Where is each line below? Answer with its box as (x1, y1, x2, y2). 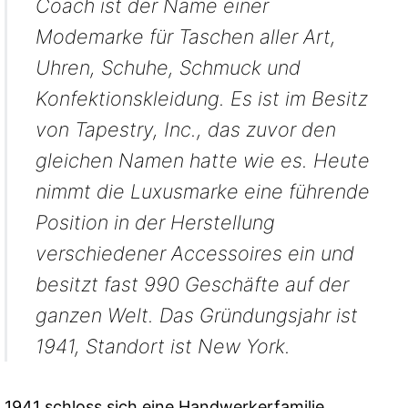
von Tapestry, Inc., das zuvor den (35, 117, 336, 142)
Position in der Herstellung (35, 210, 275, 235)
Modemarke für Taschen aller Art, (35, 25, 336, 49)
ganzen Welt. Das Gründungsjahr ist (35, 303, 358, 328)
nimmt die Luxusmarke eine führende (35, 179, 370, 204)
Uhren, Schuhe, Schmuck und (35, 56, 301, 80)
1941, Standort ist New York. (35, 334, 291, 359)
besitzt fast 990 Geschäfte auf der (35, 272, 349, 297)
